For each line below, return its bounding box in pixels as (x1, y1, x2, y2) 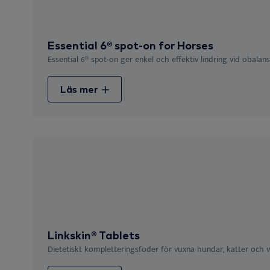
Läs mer (60, 83, 101, 95)
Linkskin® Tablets (48, 228, 140, 242)
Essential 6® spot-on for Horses (48, 38, 213, 52)
